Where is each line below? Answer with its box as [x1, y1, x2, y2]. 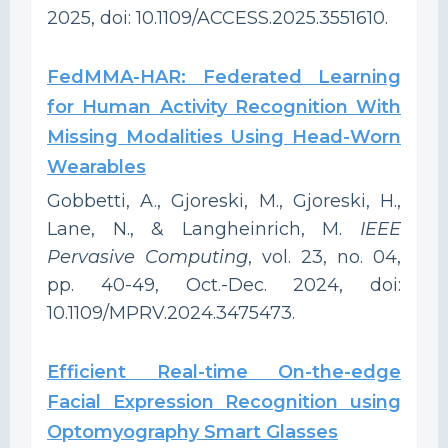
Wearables [47, 155, 146, 178]
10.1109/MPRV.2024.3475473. [47, 301, 295, 324]
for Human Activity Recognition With [47, 95, 401, 118]
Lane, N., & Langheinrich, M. [47, 217, 360, 240]
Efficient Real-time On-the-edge [47, 360, 401, 383]
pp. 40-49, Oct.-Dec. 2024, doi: [47, 273, 401, 296]
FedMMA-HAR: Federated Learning [47, 65, 401, 88]
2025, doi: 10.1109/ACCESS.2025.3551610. [47, 6, 388, 29]
